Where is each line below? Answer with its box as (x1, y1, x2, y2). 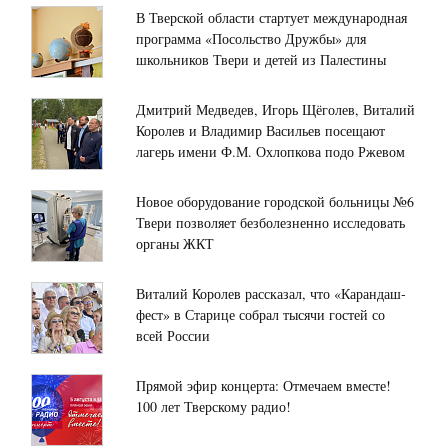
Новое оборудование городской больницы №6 (136, 192, 414, 212)
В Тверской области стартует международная (136, 8, 407, 28)
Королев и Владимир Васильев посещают (136, 121, 385, 141)
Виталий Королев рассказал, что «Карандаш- (136, 284, 406, 304)
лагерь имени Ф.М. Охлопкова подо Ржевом (136, 142, 405, 162)
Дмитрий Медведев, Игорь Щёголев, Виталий (136, 100, 415, 120)
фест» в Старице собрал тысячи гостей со (136, 305, 385, 325)
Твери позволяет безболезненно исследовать (136, 213, 405, 233)
